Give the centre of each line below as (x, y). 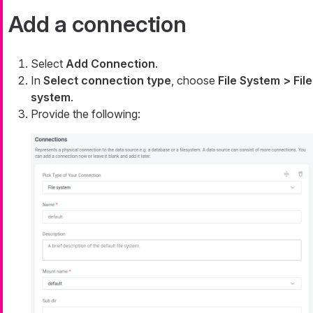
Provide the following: (86, 114)
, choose (195, 80)
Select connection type (107, 80)
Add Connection (110, 63)
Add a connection (97, 24)
